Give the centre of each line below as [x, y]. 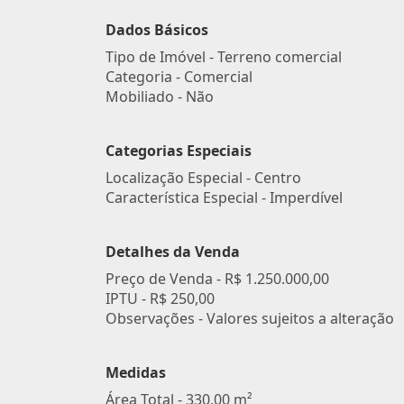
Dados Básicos [157, 30]
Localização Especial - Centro [203, 178]
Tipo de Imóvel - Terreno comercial [224, 57]
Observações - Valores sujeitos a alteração [250, 318]
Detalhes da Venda [173, 252]
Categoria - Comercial [179, 77]
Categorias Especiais [179, 151]
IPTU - [128, 298]
